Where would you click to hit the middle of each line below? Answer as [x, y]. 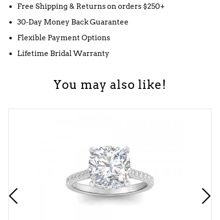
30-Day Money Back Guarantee [73, 22]
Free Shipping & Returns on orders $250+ [91, 6]
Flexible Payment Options [64, 38]
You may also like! [110, 84]
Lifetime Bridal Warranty [63, 53]
